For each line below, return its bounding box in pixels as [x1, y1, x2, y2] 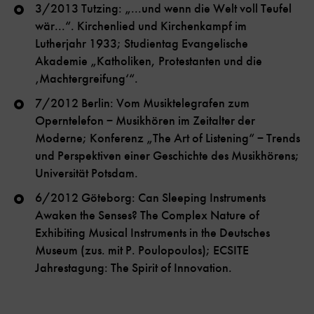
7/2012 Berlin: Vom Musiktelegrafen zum [35, 95, 250, 111]
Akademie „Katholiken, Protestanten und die [35, 53, 262, 69]
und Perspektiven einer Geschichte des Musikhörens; [35, 148, 299, 164]
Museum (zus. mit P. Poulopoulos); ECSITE [35, 243, 249, 259]
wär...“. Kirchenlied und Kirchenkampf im [35, 18, 247, 34]
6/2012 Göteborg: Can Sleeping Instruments [35, 190, 266, 206]
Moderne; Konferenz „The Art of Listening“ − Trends [35, 130, 300, 146]
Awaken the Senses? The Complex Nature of [35, 207, 259, 224]
